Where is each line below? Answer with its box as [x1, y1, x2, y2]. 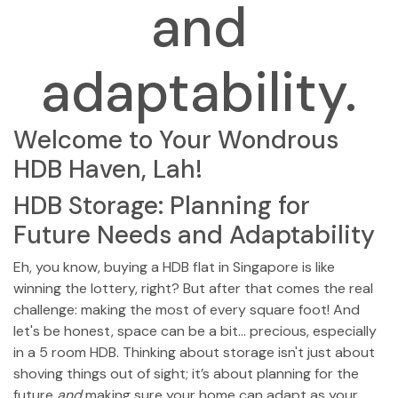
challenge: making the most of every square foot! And [13, 300, 360, 319]
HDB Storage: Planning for [13, 189, 310, 222]
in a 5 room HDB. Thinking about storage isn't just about [13, 343, 375, 362]
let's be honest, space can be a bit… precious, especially [13, 322, 377, 340]
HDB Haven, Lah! [13, 153, 203, 186]
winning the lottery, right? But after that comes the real [13, 279, 373, 298]
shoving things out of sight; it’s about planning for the [13, 364, 359, 383]
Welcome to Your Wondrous [13, 123, 338, 156]
